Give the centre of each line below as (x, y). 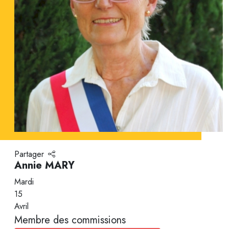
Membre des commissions (70, 220)
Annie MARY (44, 166)
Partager (29, 154)
